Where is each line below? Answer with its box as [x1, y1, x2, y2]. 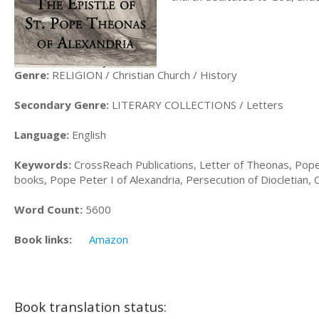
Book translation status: [14, 298, 167, 315]
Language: [14, 127, 69, 142]
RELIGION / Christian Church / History [49, 67, 237, 82]
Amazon [89, 231, 128, 246]
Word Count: [14, 202, 83, 216]
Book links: [14, 231, 72, 246]
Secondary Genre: [14, 97, 109, 112]
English [69, 127, 106, 142]
